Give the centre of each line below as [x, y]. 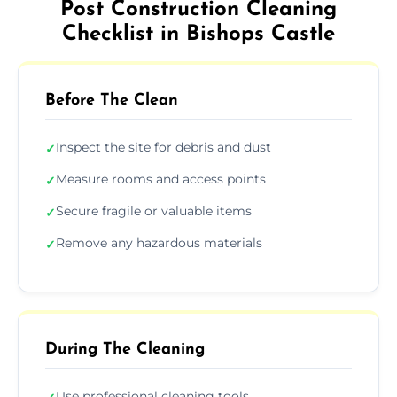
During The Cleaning [125, 349]
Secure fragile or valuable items [154, 210]
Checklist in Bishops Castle [198, 34]
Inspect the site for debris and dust [163, 147]
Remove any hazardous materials [159, 242]
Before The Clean [112, 100]
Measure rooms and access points [161, 179]
